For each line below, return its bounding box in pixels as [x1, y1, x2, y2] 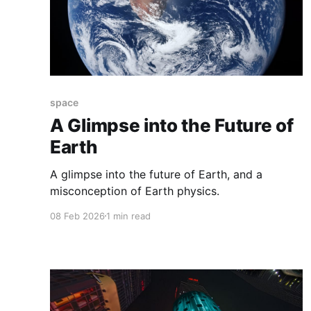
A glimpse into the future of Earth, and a [50, 167, 262, 181]
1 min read [106, 210, 151, 221]
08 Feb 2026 [50, 210, 105, 221]
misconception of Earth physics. [50, 183, 219, 198]
